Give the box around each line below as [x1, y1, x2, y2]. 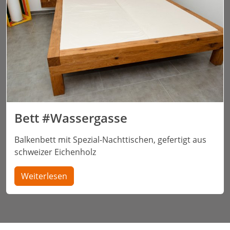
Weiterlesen [21, 170, 67, 182]
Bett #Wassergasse [14, 109, 127, 127]
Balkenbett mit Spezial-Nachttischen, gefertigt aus [14, 134, 206, 146]
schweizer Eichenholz [14, 146, 96, 158]
